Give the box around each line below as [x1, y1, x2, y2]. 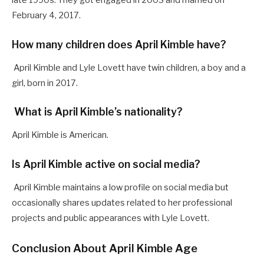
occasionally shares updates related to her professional [12, 197, 232, 208]
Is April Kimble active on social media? [12, 157, 200, 170]
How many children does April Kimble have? [12, 38, 226, 51]
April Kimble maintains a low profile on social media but [12, 181, 229, 193]
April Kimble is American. [12, 130, 110, 141]
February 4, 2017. [12, 10, 81, 21]
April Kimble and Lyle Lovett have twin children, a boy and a [12, 62, 246, 73]
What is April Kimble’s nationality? [12, 105, 185, 118]
